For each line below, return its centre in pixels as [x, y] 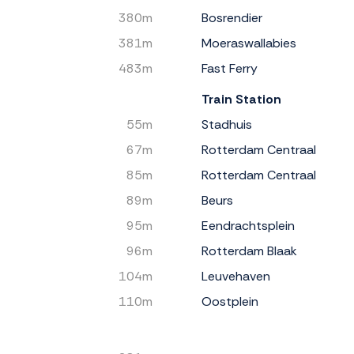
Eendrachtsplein [248, 225]
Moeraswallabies [249, 43]
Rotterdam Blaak [249, 250]
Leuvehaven [236, 276]
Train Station [241, 99]
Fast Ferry [230, 68]
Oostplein [230, 301]
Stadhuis [227, 124]
